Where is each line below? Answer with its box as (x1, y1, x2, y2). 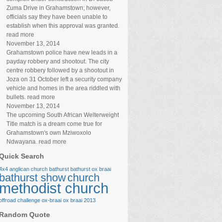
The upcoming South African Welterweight (6, 111, 119, 118)
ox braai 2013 (63, 197, 96, 203)
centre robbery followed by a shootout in (6, 67, 114, 74)
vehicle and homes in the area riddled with (6, 85, 120, 92)
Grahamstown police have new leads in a (6, 49, 117, 56)
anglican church (9, 166, 48, 172)
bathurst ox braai (70, 166, 111, 172)
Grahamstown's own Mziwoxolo (6, 129, 91, 136)
